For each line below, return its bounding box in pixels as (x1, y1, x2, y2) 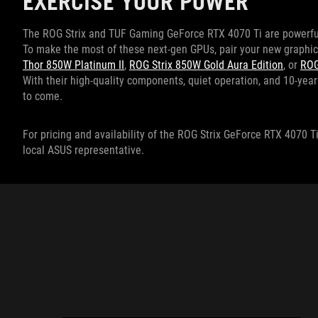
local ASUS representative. (23, 143, 147, 157)
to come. (23, 89, 65, 103)
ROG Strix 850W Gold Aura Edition (129, 57, 283, 72)
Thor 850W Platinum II (23, 57, 124, 72)
